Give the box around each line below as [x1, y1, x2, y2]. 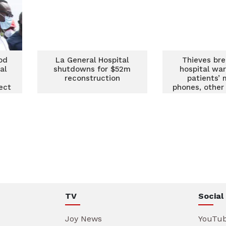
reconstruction [64, 74, 120, 83]
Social [198, 191, 223, 201]
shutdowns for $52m [53, 65, 131, 74]
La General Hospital [55, 55, 129, 65]
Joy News [65, 214, 102, 223]
